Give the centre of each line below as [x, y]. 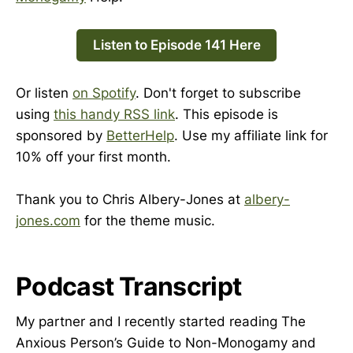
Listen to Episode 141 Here [176, 45]
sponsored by [61, 136]
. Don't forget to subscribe [218, 93]
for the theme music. [148, 221]
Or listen [44, 93]
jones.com [48, 221]
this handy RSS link [114, 115]
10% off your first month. [93, 157]
